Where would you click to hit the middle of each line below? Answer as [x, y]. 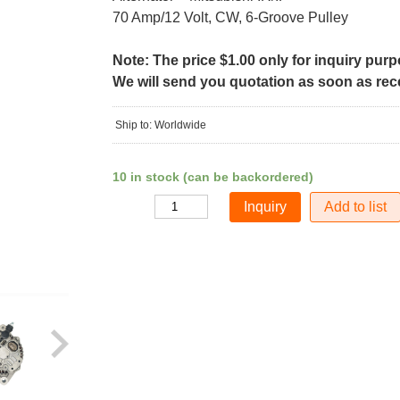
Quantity [131, 207]
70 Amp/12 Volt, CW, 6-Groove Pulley [230, 17]
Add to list [356, 207]
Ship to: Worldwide [160, 125]
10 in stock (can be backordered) [212, 177]
